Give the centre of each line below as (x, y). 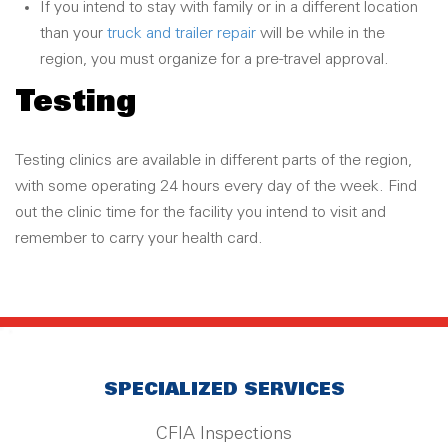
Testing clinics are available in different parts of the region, (213, 160)
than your (73, 33)
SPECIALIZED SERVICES (224, 390)
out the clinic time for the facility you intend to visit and (200, 212)
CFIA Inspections (224, 434)
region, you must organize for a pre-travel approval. (214, 59)
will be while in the (320, 33)
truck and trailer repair (181, 33)
